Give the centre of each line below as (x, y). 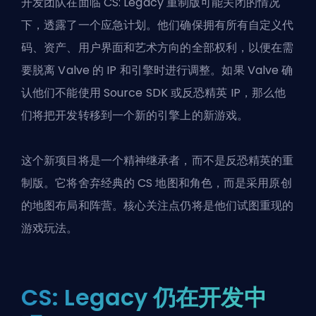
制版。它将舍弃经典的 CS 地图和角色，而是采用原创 (157, 183)
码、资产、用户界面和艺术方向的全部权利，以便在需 (158, 47)
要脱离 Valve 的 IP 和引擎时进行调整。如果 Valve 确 (157, 70)
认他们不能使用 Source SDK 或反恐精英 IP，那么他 (154, 92)
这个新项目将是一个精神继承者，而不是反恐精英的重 (158, 160)
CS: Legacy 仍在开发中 (144, 297)
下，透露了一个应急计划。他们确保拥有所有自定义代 (158, 25)
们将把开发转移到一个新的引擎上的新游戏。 (135, 115)
